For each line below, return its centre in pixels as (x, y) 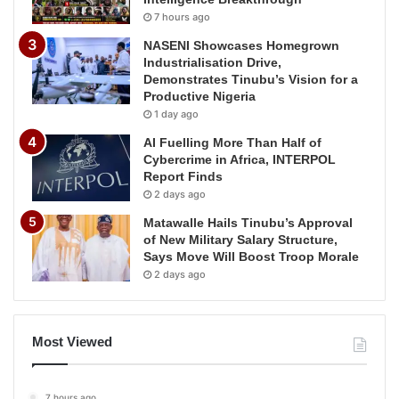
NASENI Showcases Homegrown (241, 45)
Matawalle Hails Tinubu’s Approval (248, 222)
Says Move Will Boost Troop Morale (251, 256)
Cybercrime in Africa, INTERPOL (240, 159)
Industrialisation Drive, (212, 62)
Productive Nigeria (199, 96)
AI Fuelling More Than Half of (232, 142)
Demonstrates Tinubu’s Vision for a (251, 79)
